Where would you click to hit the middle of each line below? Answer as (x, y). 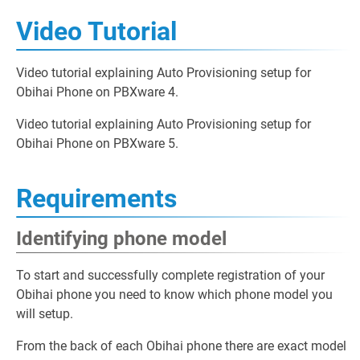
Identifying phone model (121, 239)
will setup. (45, 314)
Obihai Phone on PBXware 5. (97, 143)
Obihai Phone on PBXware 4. (97, 92)
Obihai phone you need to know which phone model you (174, 295)
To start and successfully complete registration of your (170, 275)
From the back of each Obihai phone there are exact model (181, 346)
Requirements (96, 198)
